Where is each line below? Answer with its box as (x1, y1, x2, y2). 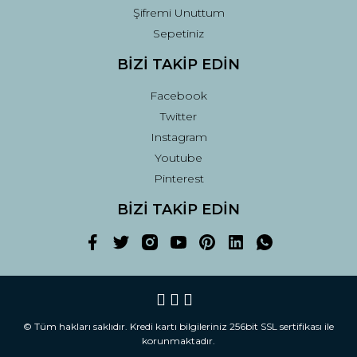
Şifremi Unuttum (132, 5, 225, 20)
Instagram (150, 129, 207, 144)
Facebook (150, 88, 207, 103)
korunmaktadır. (142, 334, 215, 347)
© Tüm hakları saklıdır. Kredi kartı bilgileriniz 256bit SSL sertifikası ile (23, 320, 334, 332)
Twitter (160, 108, 197, 124)
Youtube (155, 150, 202, 165)
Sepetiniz (153, 25, 204, 41)
